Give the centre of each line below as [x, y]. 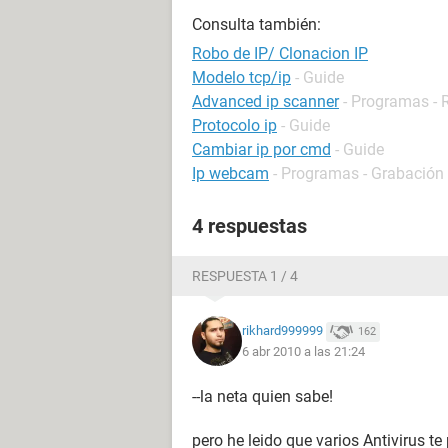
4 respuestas [249, 226]
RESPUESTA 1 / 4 [245, 276]
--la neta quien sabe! [262, 396]
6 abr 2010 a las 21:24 [303, 351]
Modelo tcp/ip [241, 77]
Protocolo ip [234, 125]
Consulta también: [256, 24]
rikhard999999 [282, 331]
